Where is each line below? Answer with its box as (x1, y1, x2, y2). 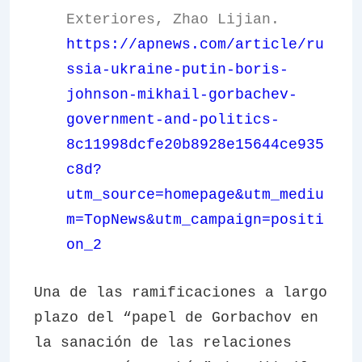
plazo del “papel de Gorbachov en (34, 309, 318, 326)
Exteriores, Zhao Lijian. (66, 11, 280, 27)
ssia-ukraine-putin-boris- (66, 61, 288, 78)
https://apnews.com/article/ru (66, 36, 324, 53)
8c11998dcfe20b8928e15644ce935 (66, 137, 324, 153)
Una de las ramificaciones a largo (34, 284, 327, 301)
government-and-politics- (66, 112, 280, 128)
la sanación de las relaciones (34, 335, 292, 351)
